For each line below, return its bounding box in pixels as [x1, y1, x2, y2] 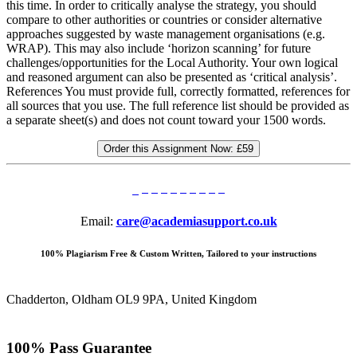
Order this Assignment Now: [104, 143, 237, 155]
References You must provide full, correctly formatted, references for [6, 84, 350, 99]
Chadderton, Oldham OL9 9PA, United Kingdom [6, 292, 257, 307]
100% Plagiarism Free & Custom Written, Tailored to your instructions [41, 249, 316, 259]
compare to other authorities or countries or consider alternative [6, 13, 322, 27]
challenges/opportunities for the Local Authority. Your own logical [6, 56, 338, 70]
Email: [80, 214, 116, 229]
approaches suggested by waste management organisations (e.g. [6, 27, 325, 41]
